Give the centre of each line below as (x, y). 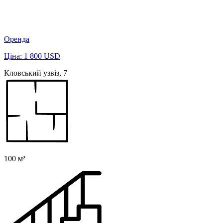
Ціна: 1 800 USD (32, 56)
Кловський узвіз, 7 (36, 73)
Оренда (17, 39)
